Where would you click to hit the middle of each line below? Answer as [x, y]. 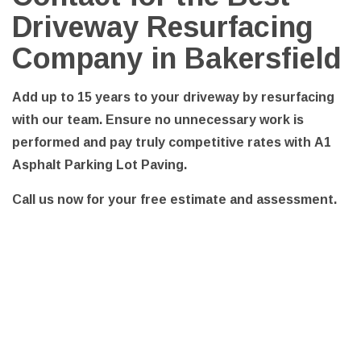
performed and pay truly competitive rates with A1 [172, 142]
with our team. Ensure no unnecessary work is [158, 120]
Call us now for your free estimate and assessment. [174, 199]
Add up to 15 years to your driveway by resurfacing [173, 97]
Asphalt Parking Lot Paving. [100, 165]
